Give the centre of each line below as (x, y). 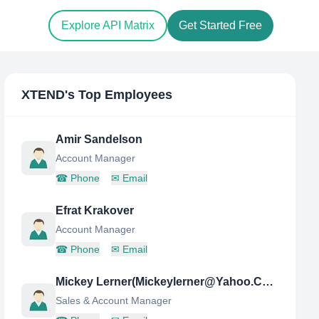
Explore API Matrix (108, 26)
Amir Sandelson (99, 139)
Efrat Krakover (95, 210)
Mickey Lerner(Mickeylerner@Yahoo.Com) (268, 282)
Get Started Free (220, 26)
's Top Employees (119, 95)
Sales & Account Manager (114, 300)
